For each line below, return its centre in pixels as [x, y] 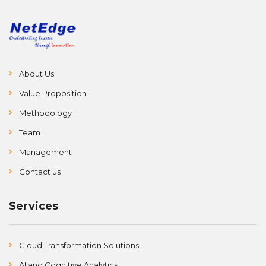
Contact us [40, 171]
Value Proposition [53, 93]
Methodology [45, 113]
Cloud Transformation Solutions [79, 245]
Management [45, 152]
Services [34, 206]
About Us [37, 73]
